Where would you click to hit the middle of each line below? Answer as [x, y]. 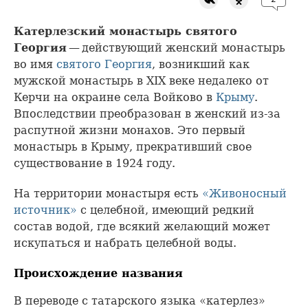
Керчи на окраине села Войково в [115, 97]
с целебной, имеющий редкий [166, 210]
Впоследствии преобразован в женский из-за [147, 113]
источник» [45, 210]
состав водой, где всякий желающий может [142, 226]
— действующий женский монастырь [176, 47]
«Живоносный [244, 193]
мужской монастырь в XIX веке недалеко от [141, 80]
